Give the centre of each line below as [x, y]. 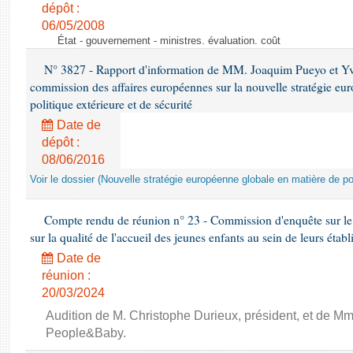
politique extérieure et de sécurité [111, 104]
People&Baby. [86, 333]
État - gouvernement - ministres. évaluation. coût [169, 41]
